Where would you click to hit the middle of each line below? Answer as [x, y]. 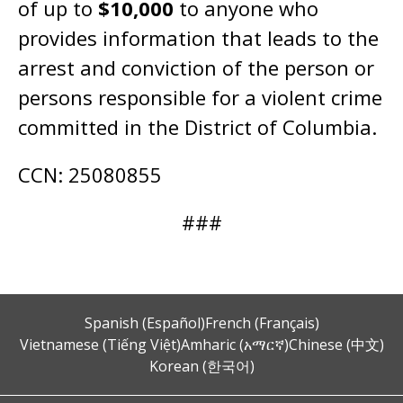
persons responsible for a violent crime [200, 97]
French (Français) [262, 323]
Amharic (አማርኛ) [234, 345]
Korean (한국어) [201, 366]
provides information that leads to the [198, 38]
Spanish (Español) [144, 323]
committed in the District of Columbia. [197, 127]
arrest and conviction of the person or [196, 67]
